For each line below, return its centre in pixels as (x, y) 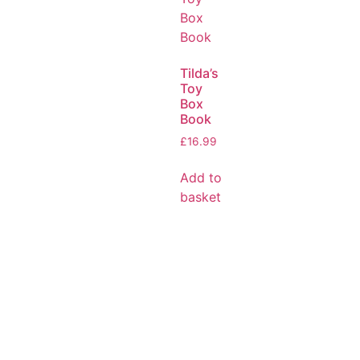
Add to (201, 178)
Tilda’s (199, 74)
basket (200, 197)
